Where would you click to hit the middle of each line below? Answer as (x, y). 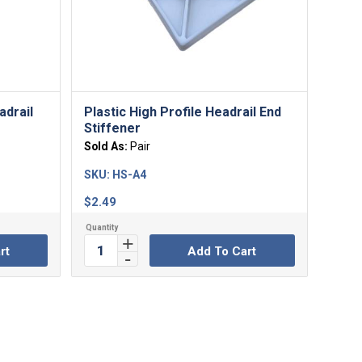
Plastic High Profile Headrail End (182, 112)
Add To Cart (222, 252)
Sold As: (107, 147)
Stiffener (112, 128)
